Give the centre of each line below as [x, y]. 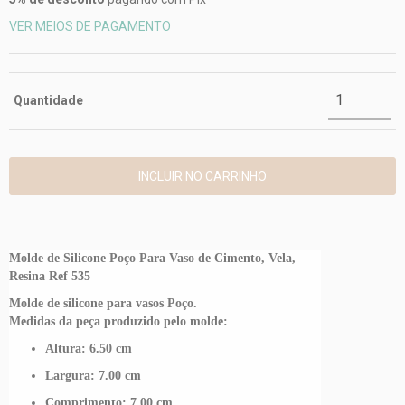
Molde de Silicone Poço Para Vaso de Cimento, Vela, [152, 258]
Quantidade [48, 100]
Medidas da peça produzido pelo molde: [118, 321]
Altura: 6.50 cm [89, 348]
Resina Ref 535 [50, 276]
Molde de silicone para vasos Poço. [103, 303]
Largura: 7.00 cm [93, 375]
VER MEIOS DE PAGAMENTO [90, 26]
